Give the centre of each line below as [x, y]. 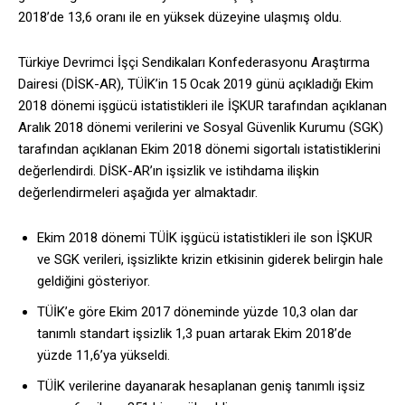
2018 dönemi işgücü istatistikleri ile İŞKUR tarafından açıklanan [202, 106]
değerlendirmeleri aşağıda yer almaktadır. [138, 193]
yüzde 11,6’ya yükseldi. [104, 356]
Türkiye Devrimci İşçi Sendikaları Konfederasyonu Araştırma [194, 63]
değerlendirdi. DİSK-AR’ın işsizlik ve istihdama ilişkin [169, 171]
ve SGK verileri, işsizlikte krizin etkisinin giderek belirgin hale [210, 260]
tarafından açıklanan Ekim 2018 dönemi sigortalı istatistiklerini [199, 150]
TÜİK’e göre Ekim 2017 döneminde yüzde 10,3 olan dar [198, 312]
